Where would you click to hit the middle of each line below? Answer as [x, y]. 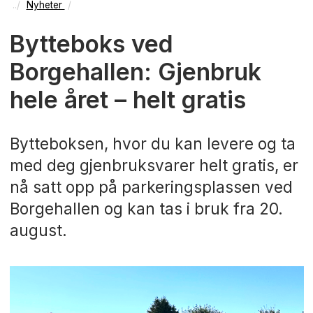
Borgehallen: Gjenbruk [135, 72]
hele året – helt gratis [128, 100]
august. [38, 231]
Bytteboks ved [91, 44]
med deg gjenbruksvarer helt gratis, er [154, 166]
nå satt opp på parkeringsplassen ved [151, 187]
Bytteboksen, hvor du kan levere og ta [152, 144]
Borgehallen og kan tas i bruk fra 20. [146, 209]
